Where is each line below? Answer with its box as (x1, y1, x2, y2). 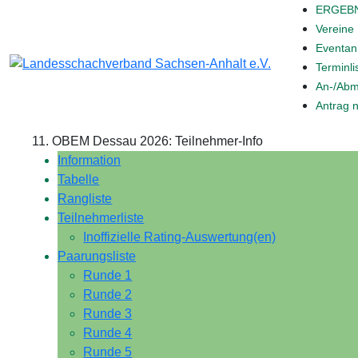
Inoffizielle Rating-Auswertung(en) (83, 230, 276, 244)
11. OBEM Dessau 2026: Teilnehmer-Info (32, 134, 264, 148)
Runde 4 (83, 326, 133, 340)
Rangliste (58, 192, 113, 205)
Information (58, 153, 121, 167)
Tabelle (58, 173, 100, 186)
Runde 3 (83, 307, 133, 320)
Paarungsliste (58, 249, 137, 263)
